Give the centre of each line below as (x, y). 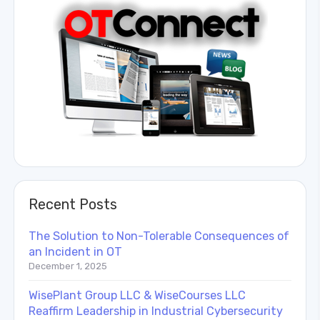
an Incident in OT (75, 251)
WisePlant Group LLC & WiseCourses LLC (137, 295)
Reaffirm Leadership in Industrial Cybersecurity (156, 311)
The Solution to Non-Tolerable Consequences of (159, 236)
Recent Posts (73, 204)
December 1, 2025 (68, 266)
